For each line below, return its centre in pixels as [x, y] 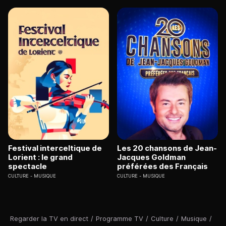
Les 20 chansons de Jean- [167, 148]
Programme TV [120, 219]
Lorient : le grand [40, 157]
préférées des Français [162, 166]
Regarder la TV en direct [49, 219]
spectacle [27, 166]
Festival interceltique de [55, 148]
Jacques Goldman [151, 157]
